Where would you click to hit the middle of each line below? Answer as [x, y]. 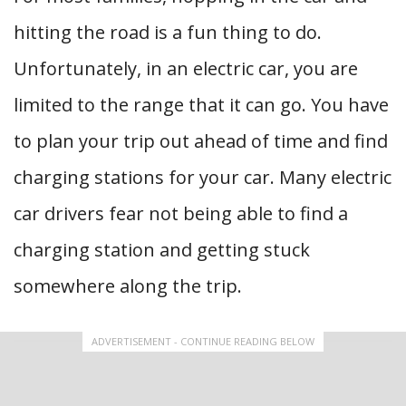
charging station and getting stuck [162, 250]
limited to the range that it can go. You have [201, 105]
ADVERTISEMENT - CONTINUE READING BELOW [203, 341]
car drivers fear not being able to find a [181, 213]
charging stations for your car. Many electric [203, 177]
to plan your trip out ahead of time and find [201, 141]
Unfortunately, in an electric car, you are [186, 68]
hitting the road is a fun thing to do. [168, 32]
